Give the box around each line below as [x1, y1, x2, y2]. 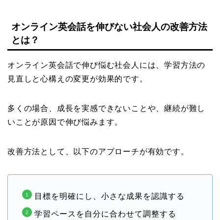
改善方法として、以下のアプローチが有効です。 [7, 147, 189, 156]
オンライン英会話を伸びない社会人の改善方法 [11, 21, 207, 32]
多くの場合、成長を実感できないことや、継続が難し [7, 104, 206, 112]
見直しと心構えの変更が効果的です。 [7, 74, 148, 83]
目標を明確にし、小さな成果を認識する [34, 192, 185, 200]
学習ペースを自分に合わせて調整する [34, 209, 176, 218]
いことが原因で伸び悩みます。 [7, 117, 123, 126]
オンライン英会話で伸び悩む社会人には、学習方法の [7, 60, 206, 69]
